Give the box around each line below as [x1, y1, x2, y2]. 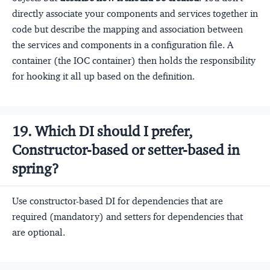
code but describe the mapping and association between [12, 24, 243, 36]
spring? [12, 160, 59, 178]
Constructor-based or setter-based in [12, 141, 240, 160]
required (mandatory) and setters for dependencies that [12, 211, 243, 223]
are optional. [12, 227, 65, 239]
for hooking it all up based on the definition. [12, 71, 195, 83]
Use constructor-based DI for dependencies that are [12, 195, 223, 207]
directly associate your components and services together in [12, 8, 258, 20]
